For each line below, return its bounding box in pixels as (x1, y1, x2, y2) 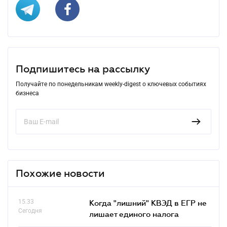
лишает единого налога (89, 209, 179, 218)
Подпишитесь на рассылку (16, 63, 150, 74)
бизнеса (16, 89, 39, 97)
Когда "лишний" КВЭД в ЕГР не (89, 198, 207, 207)
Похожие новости (16, 167, 105, 179)
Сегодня (18, 207, 42, 214)
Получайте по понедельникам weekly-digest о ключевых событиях (16, 80, 206, 88)
